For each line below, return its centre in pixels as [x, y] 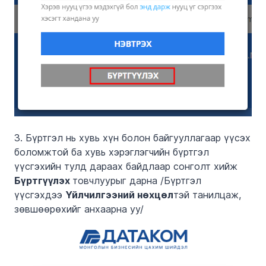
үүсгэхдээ [40, 195]
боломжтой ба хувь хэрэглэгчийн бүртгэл [112, 152]
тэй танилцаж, [207, 195]
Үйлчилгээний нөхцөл [119, 195]
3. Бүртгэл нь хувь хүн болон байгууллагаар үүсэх [132, 138]
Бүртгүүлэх [43, 181]
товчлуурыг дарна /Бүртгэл [137, 181]
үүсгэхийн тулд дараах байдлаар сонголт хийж [126, 167]
